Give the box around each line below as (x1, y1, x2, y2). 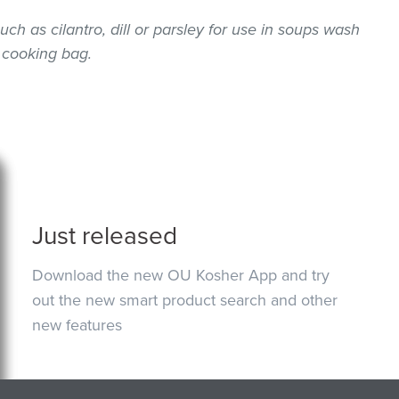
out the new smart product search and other (32, 289, 338, 310)
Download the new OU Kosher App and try (32, 265, 330, 285)
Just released (32, 220, 178, 251)
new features (32, 314, 123, 335)
